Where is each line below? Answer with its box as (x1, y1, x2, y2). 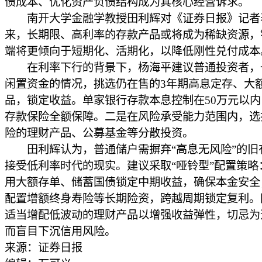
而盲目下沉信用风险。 (5, 225, 116, 237)
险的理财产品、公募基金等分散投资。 (5, 127, 194, 139)
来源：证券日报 (5, 242, 82, 254)
